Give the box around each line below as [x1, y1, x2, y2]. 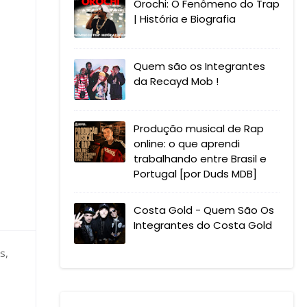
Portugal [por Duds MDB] [134, 167, 257, 181]
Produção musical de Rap [134, 121, 264, 136]
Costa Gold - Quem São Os [134, 203, 274, 217]
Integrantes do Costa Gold [134, 218, 272, 232]
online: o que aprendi [134, 136, 240, 151]
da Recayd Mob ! [134, 74, 219, 88]
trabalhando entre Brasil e [134, 151, 267, 166]
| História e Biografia [134, 12, 236, 26]
